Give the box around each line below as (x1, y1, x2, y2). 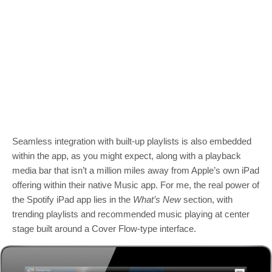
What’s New (133, 194, 181, 205)
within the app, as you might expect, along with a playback (12, 151, 241, 161)
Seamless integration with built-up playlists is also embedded (12, 136, 251, 147)
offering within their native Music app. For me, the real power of (12, 180, 259, 191)
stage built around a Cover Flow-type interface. (12, 223, 196, 234)
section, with (181, 194, 233, 205)
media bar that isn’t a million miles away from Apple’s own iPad (12, 165, 259, 176)
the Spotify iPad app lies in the (12, 194, 133, 205)
